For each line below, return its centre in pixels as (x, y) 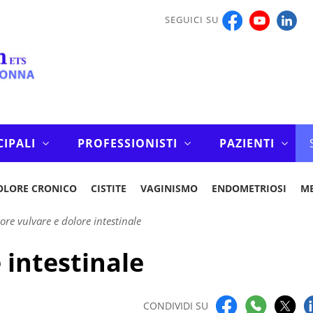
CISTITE (108, 188)
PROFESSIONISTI (127, 143)
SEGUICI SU (191, 20)
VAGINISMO (169, 188)
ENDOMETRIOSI (249, 188)
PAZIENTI (247, 143)
